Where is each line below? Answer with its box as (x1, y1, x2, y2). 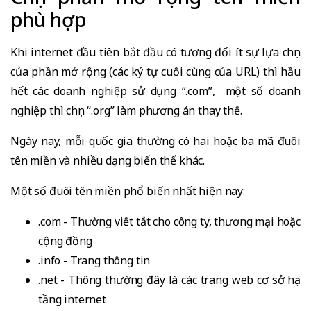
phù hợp (10, 6, 86, 33)
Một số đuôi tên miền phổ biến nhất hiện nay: (10, 183, 245, 199)
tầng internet (38, 292, 106, 307)
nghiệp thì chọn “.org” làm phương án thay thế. (10, 103, 242, 118)
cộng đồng (38, 233, 92, 249)
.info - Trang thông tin (38, 253, 151, 268)
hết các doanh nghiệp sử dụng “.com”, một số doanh (10, 83, 301, 99)
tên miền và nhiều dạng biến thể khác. (10, 153, 205, 168)
